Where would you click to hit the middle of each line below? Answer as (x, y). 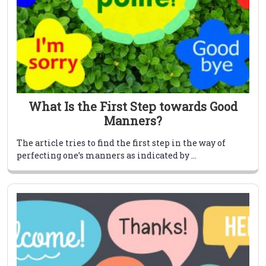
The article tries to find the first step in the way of (121, 143)
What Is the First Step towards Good (133, 107)
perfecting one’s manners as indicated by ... (107, 156)
